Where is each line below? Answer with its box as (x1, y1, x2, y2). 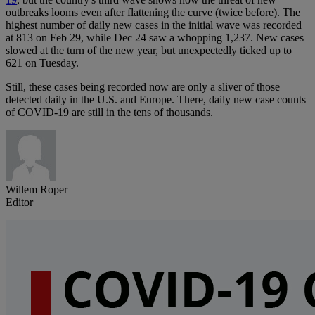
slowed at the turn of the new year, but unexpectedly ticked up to (6, 44, 292, 57)
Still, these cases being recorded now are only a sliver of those (6, 81, 280, 94)
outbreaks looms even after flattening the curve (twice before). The (6, 6, 300, 19)
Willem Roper (6, 184, 67, 196)
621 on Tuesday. (6, 57, 79, 70)
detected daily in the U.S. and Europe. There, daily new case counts (6, 94, 306, 106)
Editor (6, 196, 33, 209)
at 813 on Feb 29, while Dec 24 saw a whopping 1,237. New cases (6, 32, 304, 44)
